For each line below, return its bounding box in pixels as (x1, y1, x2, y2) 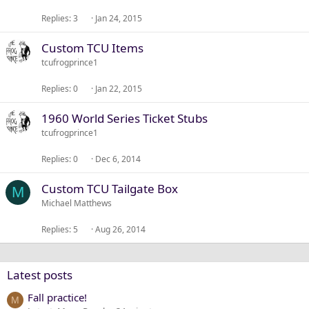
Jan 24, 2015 (95, 12, 142, 24)
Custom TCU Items (41, 40, 143, 56)
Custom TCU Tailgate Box (41, 181, 178, 197)
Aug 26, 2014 (95, 223, 146, 235)
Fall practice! (28, 290, 87, 305)
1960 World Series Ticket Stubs (41, 110, 208, 126)
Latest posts (7, 267, 72, 283)
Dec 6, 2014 (95, 153, 141, 165)
